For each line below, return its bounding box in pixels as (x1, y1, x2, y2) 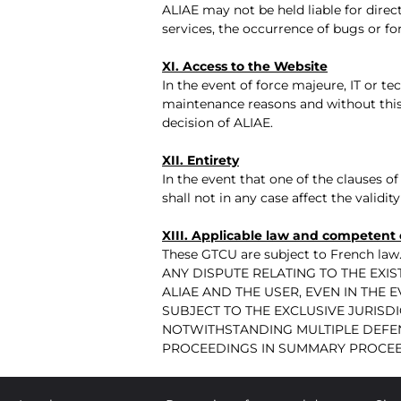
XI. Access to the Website (162, 57, 328, 74)
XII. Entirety (162, 151, 239, 168)
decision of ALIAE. (162, 114, 273, 131)
